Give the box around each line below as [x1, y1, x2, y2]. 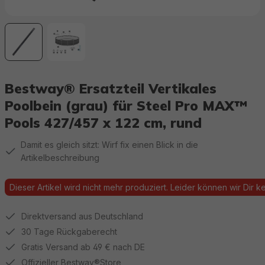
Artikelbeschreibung [20, 153, 99, 163]
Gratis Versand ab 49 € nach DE [21, 242, 145, 252]
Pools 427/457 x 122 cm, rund [5, 114, 202, 131]
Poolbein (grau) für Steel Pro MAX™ [5, 97, 247, 114]
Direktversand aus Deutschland [21, 211, 143, 221]
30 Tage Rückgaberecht [21, 227, 117, 237]
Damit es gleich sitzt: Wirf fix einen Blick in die [20, 140, 198, 150]
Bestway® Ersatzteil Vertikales [5, 80, 216, 97]
